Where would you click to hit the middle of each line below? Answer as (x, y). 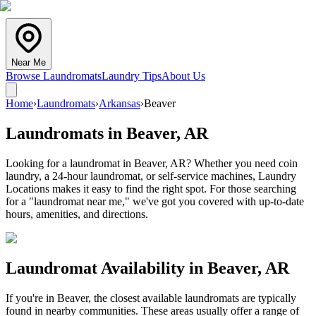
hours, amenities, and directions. (77, 214)
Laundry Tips (132, 76)
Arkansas (120, 103)
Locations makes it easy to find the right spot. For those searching (151, 188)
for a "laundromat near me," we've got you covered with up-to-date (155, 201)
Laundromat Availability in (107, 268)
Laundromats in (66, 133)
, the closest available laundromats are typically (192, 298)
